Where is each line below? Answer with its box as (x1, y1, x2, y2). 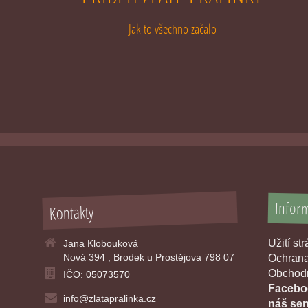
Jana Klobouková (63, 238, 138, 249)
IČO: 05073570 (63, 269, 130, 280)
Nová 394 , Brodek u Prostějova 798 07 (63, 252, 234, 263)
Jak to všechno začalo (128, 21, 217, 37)
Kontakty (49, 201, 95, 224)
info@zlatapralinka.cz (63, 293, 156, 304)
